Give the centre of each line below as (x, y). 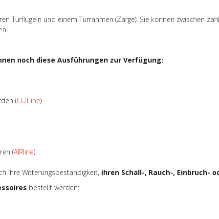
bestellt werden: (53, 187)
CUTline (29, 100)
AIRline (24, 152)
